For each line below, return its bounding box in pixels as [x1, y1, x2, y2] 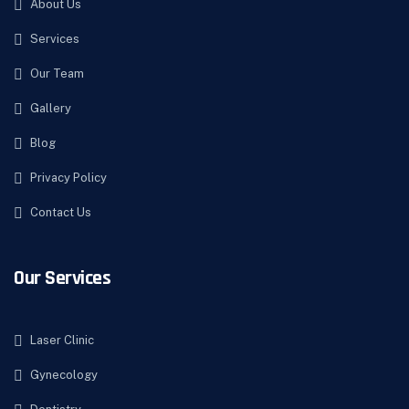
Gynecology [30, 368, 98, 383]
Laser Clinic [30, 333, 94, 348]
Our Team [30, 67, 84, 81]
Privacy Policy [30, 171, 107, 185]
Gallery [30, 101, 71, 116]
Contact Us [30, 205, 91, 220]
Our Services [14, 266, 110, 292]
